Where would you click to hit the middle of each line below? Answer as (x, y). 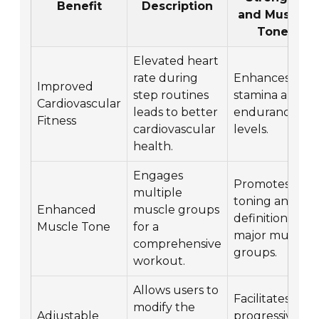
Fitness (57, 121)
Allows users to (176, 291)
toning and (265, 202)
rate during (166, 78)
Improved (66, 87)
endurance (266, 113)
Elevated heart (176, 61)
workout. (159, 261)
